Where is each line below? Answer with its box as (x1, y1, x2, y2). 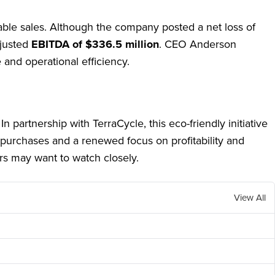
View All (234, 191, 266, 204)
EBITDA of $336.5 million (31, 36, 159, 52)
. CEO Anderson (159, 36, 236, 52)
